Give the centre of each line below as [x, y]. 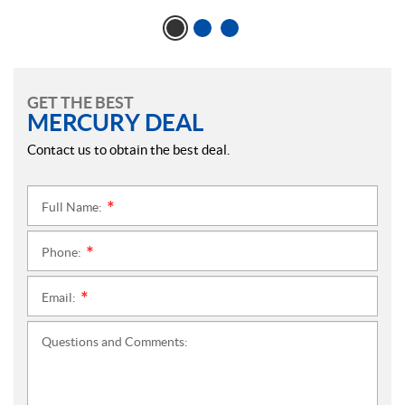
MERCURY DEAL [115, 123]
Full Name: [73, 207]
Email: [60, 298]
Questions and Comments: [115, 342]
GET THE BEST [80, 103]
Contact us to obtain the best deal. [128, 150]
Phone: [63, 253]
